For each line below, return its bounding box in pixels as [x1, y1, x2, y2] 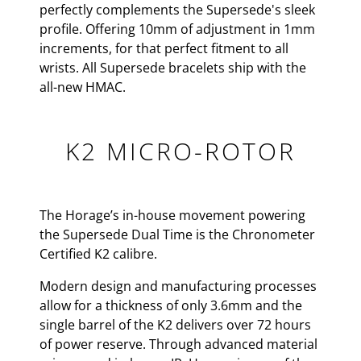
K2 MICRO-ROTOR [65, 135, 296, 168]
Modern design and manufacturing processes [39, 277, 317, 295]
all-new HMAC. [39, 78, 129, 96]
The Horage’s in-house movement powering [39, 206, 305, 224]
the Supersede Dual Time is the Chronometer [39, 226, 315, 243]
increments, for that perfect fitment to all [39, 39, 288, 57]
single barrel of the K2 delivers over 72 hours [39, 316, 311, 334]
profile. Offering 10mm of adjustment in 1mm [39, 20, 315, 38]
